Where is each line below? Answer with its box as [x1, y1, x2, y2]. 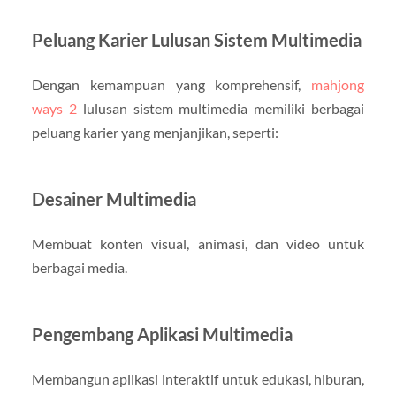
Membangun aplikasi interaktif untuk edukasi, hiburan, [31, 369, 365, 387]
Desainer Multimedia [31, 187, 196, 209]
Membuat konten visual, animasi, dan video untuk [31, 234, 365, 252]
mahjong [311, 75, 365, 93]
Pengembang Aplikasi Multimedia [31, 323, 293, 345]
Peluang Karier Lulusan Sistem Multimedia [31, 28, 362, 50]
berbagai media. [31, 258, 127, 276]
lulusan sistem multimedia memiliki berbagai [76, 99, 365, 117]
